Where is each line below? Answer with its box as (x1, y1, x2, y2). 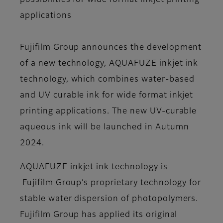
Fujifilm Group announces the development (20, 44, 202, 52)
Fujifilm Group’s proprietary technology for (20, 179, 202, 188)
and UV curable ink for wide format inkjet (20, 92, 194, 100)
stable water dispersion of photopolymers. (20, 195, 199, 204)
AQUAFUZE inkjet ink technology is (20, 163, 168, 172)
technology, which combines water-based (20, 76, 195, 84)
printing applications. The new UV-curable (20, 108, 197, 116)
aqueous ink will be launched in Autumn (20, 123, 189, 132)
